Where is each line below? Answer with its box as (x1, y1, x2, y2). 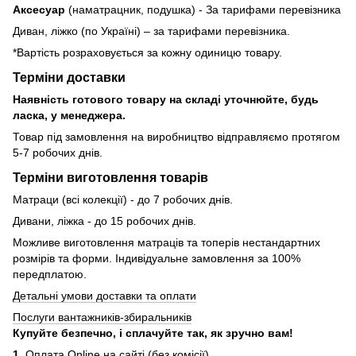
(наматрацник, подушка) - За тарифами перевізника (65, 2, 341, 16)
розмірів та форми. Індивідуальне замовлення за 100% (13, 251, 300, 265)
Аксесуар (13, 2, 65, 16)
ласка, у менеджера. (13, 108, 126, 122)
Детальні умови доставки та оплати (13, 288, 196, 302)
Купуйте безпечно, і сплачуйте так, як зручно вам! (13, 326, 293, 339)
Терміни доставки (13, 69, 126, 84)
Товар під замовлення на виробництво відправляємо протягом (13, 130, 340, 143)
